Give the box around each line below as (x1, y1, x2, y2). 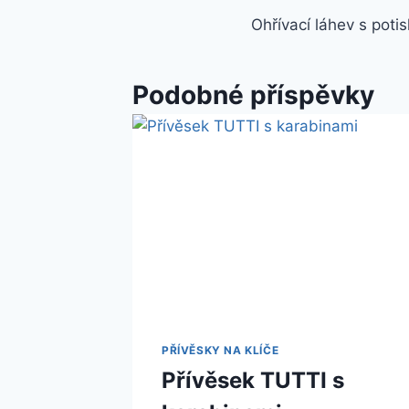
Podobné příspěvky (132, 79, 374, 111)
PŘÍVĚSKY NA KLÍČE (162, 342, 279, 357)
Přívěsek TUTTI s (162, 366, 344, 393)
